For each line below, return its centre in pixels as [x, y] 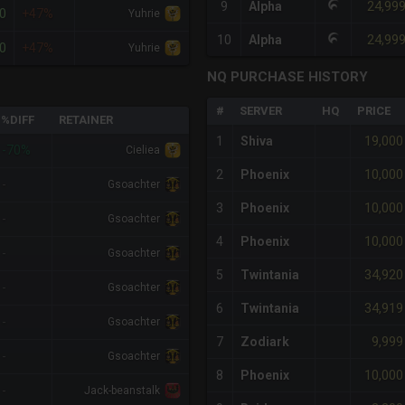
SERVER [261, 111]
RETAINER [86, 120]
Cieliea [143, 151]
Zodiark [265, 342]
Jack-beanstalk [122, 391]
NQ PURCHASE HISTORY [287, 77]
